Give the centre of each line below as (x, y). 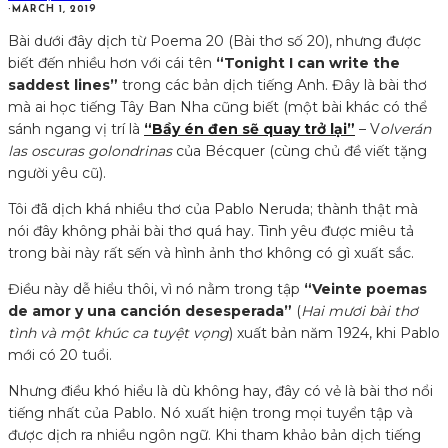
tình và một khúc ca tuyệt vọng (118, 333)
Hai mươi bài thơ (359, 311)
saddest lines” (63, 85)
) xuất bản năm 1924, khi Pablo (334, 333)
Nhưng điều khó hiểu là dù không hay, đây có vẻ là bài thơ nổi (220, 391)
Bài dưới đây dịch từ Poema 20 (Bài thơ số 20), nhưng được (214, 41)
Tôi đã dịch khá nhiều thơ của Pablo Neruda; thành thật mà (213, 209)
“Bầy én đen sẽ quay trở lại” (249, 129)
